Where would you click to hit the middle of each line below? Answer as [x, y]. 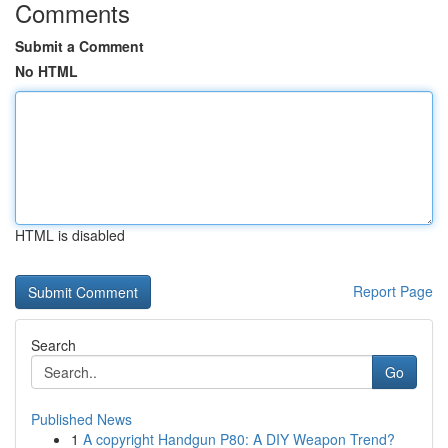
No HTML [46, 71]
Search [53, 345]
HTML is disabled [70, 235]
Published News [81, 419]
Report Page [393, 291]
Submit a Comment [79, 46]
